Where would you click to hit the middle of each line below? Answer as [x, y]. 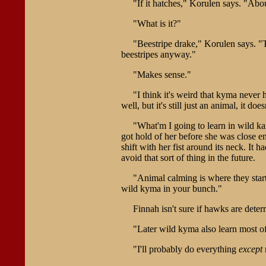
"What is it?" [157, 23]
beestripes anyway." [158, 54]
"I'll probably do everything [186, 249]
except [250, 249]
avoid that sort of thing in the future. [188, 157]
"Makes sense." [162, 74]
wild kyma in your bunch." [171, 188]
